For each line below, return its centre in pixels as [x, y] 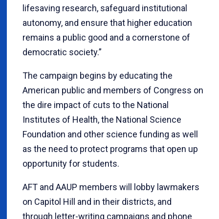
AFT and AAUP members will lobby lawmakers [111, 187]
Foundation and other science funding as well [110, 134]
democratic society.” [62, 52]
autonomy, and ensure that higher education [107, 23]
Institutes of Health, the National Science [102, 120]
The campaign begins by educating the [98, 76]
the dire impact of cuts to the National [96, 105]
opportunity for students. [71, 164]
